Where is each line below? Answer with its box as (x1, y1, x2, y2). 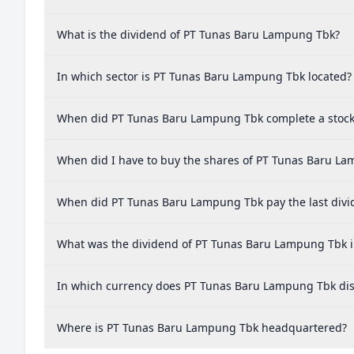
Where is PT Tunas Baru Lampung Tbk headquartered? (57, 320, 347, 335)
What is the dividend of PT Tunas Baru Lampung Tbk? (57, 27, 340, 42)
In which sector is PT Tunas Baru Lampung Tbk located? (57, 69, 352, 84)
